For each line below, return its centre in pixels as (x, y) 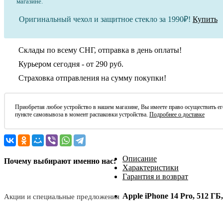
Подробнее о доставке (177, 115)
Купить (205, 19)
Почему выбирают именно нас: (60, 161)
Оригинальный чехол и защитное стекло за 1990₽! (106, 19)
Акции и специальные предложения (62, 196)
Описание (140, 159)
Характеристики (151, 168)
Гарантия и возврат (155, 177)
